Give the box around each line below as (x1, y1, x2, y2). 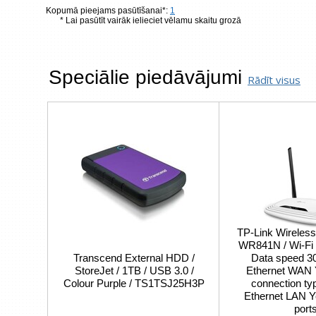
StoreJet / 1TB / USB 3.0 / (74, 265, 194, 276)
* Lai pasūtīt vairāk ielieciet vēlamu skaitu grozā (60, 16, 241, 25)
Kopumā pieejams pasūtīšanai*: (46, 6, 170, 16)
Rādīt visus (248, 73, 300, 87)
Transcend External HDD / (73, 252, 195, 264)
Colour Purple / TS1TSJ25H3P (63, 277, 205, 289)
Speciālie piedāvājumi (49, 66, 248, 88)
